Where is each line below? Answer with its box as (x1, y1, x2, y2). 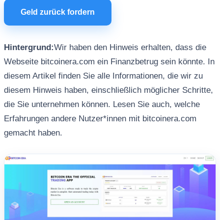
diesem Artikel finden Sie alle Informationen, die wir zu (3, 71, 203, 81)
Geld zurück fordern (20, 8, 95, 16)
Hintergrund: (3, 43, 54, 52)
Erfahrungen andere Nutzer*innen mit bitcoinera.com (3, 114, 196, 123)
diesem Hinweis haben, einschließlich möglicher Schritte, (3, 85, 213, 95)
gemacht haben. (3, 128, 62, 137)
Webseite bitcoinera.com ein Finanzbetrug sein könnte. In (3, 57, 215, 66)
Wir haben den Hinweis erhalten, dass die (54, 43, 206, 52)
